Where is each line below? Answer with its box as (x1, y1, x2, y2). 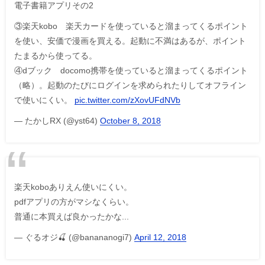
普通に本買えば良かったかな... (14, 212, 129, 221)
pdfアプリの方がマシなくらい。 (14, 197, 134, 206)
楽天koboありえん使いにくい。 (14, 182, 132, 191)
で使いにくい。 (14, 95, 75, 104)
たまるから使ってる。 (14, 51, 97, 60)
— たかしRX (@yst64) (14, 116, 100, 125)
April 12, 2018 (134, 232, 186, 241)
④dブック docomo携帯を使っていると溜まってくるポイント (14, 66, 248, 75)
